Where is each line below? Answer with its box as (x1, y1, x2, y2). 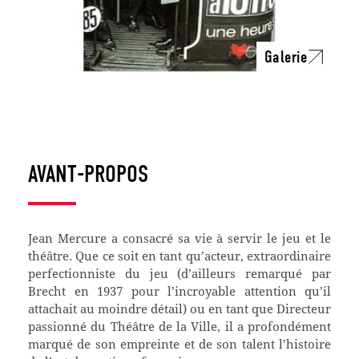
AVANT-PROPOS (28, 160, 148, 189)
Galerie (264, 47, 307, 67)
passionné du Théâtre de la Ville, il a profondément (28, 318, 331, 335)
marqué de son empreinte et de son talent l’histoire (28, 336, 331, 353)
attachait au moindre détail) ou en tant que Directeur (28, 301, 331, 317)
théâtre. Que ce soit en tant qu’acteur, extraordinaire (28, 248, 331, 264)
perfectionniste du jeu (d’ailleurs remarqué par (28, 265, 331, 282)
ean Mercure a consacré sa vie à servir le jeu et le (32, 230, 331, 247)
